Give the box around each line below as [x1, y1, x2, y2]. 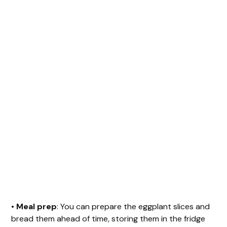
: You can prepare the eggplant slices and [57, 201, 210, 212]
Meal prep [16, 201, 57, 212]
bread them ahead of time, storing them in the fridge [11, 213, 206, 224]
